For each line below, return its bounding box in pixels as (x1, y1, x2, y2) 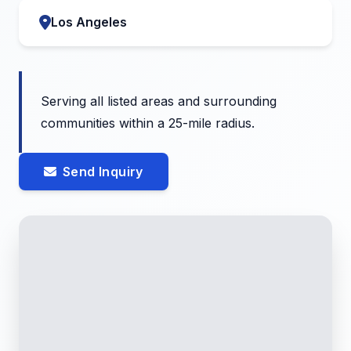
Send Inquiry (63, 164, 143, 179)
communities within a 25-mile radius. (41, 115, 255, 131)
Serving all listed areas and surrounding (41, 93, 277, 109)
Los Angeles (51, 14, 127, 30)
